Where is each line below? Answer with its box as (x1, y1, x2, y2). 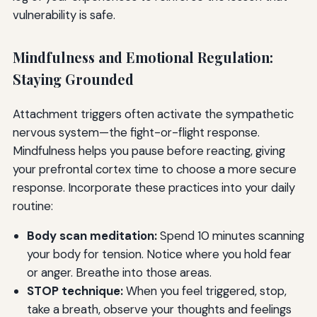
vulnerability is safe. (12, 7, 115, 23)
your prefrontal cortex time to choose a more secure (12, 161, 296, 177)
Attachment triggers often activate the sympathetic (12, 105, 294, 122)
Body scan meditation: (26, 228, 157, 244)
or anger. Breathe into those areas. (26, 265, 212, 281)
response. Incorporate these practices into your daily (12, 179, 295, 195)
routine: (12, 197, 53, 214)
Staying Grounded (12, 70, 134, 89)
